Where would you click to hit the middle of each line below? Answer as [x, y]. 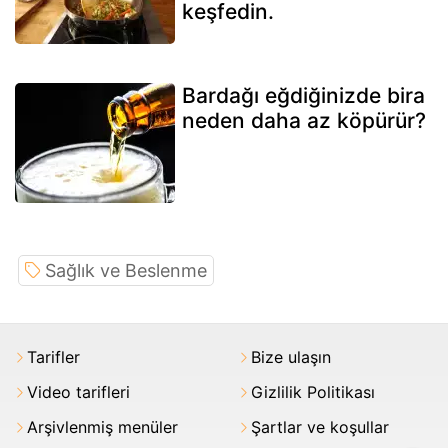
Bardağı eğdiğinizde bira [303, 96]
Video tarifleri [78, 392]
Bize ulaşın [291, 357]
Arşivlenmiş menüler [102, 427]
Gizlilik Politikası [313, 392]
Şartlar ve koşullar [320, 427]
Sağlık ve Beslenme [126, 271]
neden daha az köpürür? [304, 121]
